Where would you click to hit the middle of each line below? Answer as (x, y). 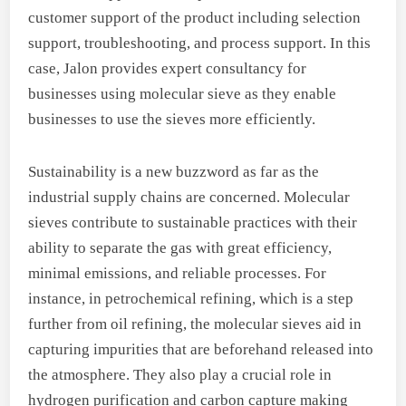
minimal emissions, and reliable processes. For (178, 273)
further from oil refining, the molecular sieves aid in (195, 324)
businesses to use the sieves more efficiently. (174, 119)
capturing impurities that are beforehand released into (201, 349)
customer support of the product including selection (195, 17)
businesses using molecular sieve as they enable (183, 93)
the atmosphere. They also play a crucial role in (180, 374)
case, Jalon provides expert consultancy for (168, 68)
